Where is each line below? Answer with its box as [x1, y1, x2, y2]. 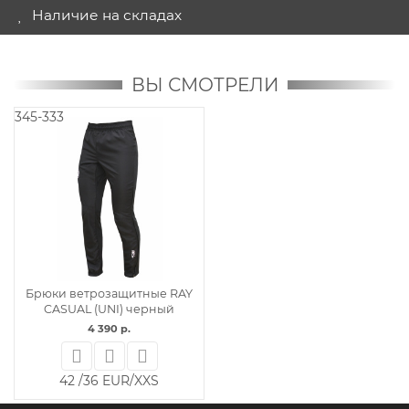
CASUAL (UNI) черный [44, 301, 174, 316]
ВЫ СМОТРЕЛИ [131, 73, 278, 96]
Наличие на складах [31, 5, 182, 24]
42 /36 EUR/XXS [59, 372, 159, 389]
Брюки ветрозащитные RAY [26, 286, 193, 300]
